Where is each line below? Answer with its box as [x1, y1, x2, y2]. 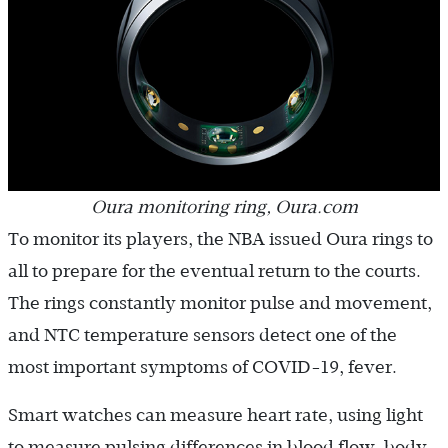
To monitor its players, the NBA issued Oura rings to [8, 229, 433, 250]
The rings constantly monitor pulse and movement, [8, 293, 432, 314]
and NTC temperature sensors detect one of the [8, 325, 397, 346]
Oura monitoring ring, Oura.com [90, 197, 358, 218]
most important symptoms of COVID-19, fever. [8, 357, 397, 378]
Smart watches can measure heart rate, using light [8, 405, 423, 426]
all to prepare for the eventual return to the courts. [8, 261, 421, 282]
